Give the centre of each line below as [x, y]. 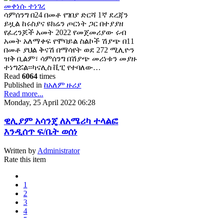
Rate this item [25, 160]
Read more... [24, 93]
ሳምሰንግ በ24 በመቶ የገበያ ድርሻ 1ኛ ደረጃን [66, 15]
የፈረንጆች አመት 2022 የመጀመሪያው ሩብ [65, 32]
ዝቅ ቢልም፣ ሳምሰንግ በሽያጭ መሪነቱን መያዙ [70, 58]
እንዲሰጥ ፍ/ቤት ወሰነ [41, 132]
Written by [21, 151]
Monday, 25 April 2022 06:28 [50, 102]
